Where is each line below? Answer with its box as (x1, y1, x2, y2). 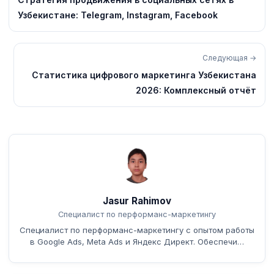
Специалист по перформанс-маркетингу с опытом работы (20, 224, 254, 235)
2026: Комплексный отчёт (136, 84, 256, 95)
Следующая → (202, 53, 256, 62)
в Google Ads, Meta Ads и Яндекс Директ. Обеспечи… (30, 236, 244, 246)
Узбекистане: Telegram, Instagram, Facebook (18, 9, 218, 20)
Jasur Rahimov (103, 194, 171, 207)
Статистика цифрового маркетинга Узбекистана (32, 69, 256, 80)
